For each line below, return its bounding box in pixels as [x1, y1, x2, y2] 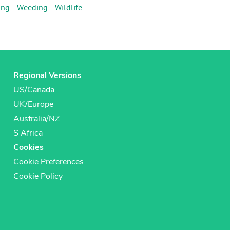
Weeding [17, 3, 48, 14]
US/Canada [13, 84, 54, 96]
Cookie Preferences [13, 156, 84, 168]
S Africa [13, 127, 43, 139]
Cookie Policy [13, 170, 63, 182]
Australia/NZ [13, 113, 60, 125]
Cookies [13, 142, 44, 154]
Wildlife [55, 3, 82, 14]
